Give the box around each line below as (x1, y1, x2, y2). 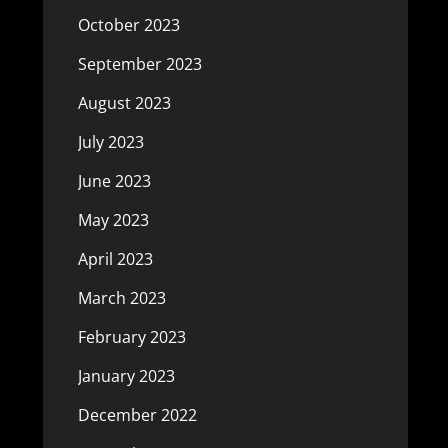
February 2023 (77, 326, 186, 348)
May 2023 (77, 209, 149, 231)
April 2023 (77, 248, 153, 270)
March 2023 (77, 287, 166, 309)
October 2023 (77, 14, 180, 36)
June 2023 (77, 170, 151, 192)
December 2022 (77, 404, 197, 426)
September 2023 (77, 53, 202, 75)
